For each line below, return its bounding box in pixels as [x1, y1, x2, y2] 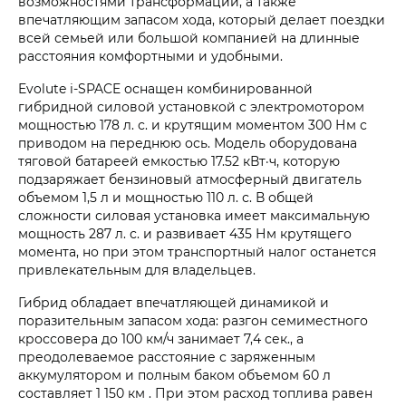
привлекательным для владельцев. [18, 261, 256, 279]
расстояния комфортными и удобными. [18, 47, 283, 65]
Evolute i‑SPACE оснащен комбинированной [18, 80, 313, 98]
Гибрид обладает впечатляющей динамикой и [18, 294, 329, 312]
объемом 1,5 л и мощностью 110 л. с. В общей [18, 188, 314, 207]
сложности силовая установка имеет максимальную [18, 207, 370, 225]
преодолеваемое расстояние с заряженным [18, 348, 315, 366]
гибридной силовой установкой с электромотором [18, 98, 364, 116]
